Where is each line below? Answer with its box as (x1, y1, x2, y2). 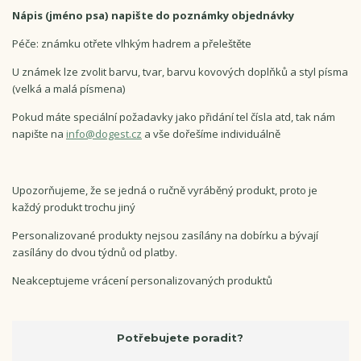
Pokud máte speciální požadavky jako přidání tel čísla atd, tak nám (12, 109, 335, 124)
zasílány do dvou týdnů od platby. (12, 244, 177, 259)
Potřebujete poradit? (117, 331, 244, 345)
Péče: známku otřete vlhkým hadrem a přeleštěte (12, 35, 251, 51)
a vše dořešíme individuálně (142, 126, 280, 141)
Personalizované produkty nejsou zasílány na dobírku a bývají (12, 227, 318, 243)
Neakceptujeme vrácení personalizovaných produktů (12, 272, 272, 288)
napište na (12, 126, 66, 141)
